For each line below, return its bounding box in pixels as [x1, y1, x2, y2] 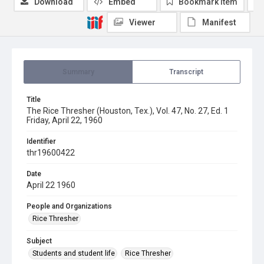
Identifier [27, 137, 56, 146]
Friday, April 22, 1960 [27, 115, 103, 125]
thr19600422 [27, 148, 75, 157]
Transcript [169, 68, 203, 76]
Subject [27, 237, 52, 245]
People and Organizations [27, 202, 112, 210]
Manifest [202, 18, 236, 27]
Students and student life [32, 249, 115, 258]
